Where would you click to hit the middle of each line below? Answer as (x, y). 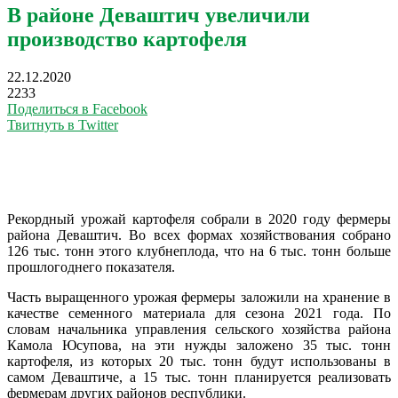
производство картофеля (127, 39)
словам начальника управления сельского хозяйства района (199, 329)
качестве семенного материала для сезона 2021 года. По (199, 313)
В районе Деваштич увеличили (159, 15)
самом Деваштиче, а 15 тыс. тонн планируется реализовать (199, 377)
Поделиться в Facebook (77, 108)
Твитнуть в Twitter (63, 124)
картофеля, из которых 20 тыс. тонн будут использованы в (199, 361)
